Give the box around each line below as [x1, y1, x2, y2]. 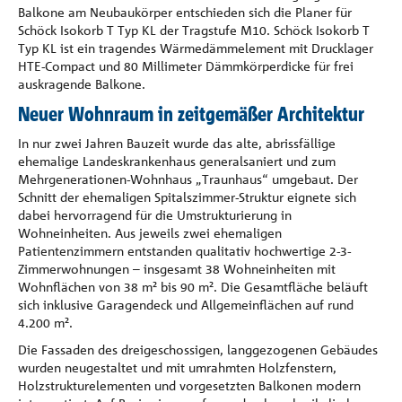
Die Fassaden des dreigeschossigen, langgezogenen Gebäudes [18, 342, 378, 357]
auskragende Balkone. [18, 76, 145, 92]
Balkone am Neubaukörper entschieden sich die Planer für [18, 4, 352, 20]
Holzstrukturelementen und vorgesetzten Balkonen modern [18, 378, 361, 393]
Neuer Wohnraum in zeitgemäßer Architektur [18, 101, 364, 126]
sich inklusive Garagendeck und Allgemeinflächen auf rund [18, 297, 354, 312]
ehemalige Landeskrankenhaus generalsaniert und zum [18, 153, 336, 169]
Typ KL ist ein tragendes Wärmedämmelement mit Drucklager [18, 40, 373, 56]
